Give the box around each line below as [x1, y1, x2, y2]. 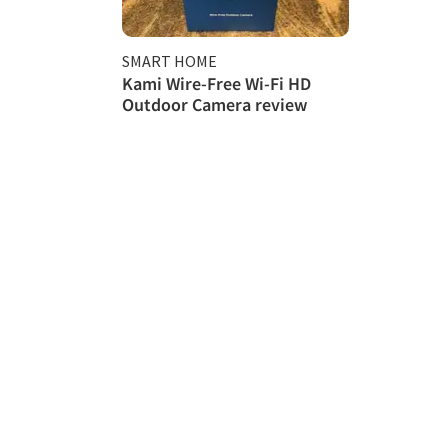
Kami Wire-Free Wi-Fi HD [122, 72, 311, 96]
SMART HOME [122, 51, 217, 72]
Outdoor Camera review [122, 93, 307, 117]
